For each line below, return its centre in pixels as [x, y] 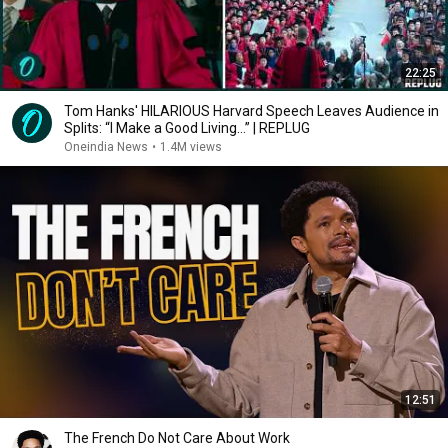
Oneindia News [106, 147]
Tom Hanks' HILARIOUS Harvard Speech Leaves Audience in [251, 111]
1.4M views [191, 147]
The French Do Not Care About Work [177, 438]
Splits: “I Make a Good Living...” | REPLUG [187, 128]
